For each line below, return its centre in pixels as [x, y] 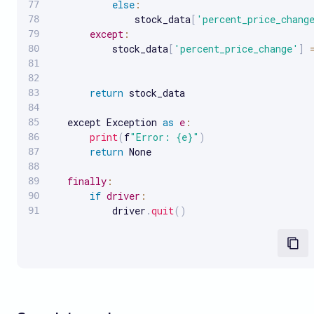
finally [87, 181]
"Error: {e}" [164, 137]
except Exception [107, 122]
